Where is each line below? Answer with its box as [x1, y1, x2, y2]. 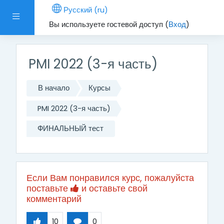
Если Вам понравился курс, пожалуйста [26, 171, 194, 184]
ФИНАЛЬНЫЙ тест [37, 123, 103, 134]
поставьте [26, 182, 70, 195]
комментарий [26, 192, 81, 205]
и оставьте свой [79, 182, 147, 195]
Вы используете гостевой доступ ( [48, 19, 168, 29]
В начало [38, 82, 70, 93]
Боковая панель [19, 11, 74, 21]
